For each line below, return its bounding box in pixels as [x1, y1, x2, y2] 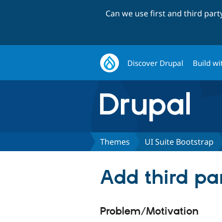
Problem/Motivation [100, 205, 199, 218]
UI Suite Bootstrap [145, 136, 214, 147]
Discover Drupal [127, 57, 184, 68]
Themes [100, 136, 130, 147]
